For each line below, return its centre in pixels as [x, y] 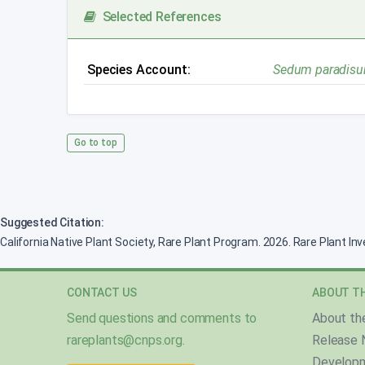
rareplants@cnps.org [125, 341]
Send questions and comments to [162, 319]
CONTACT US [102, 293]
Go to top [96, 142]
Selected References [158, 16]
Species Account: [139, 69]
